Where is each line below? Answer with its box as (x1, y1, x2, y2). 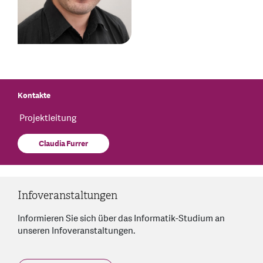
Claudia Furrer (39, 139, 88, 150)
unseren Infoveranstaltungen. (18, 225, 135, 238)
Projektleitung (18, 112, 76, 125)
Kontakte (18, 90, 50, 102)
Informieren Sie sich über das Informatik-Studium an (18, 213, 225, 225)
